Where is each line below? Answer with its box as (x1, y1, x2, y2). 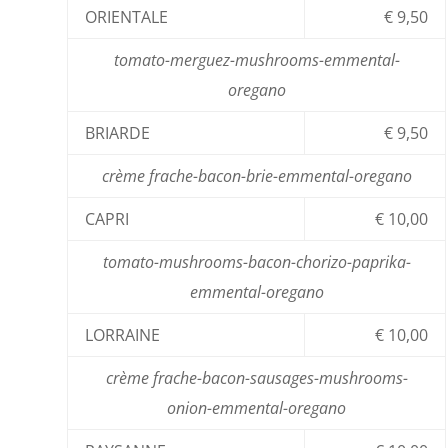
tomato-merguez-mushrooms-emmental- (113, 48, 400, 71)
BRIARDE (85, 121, 151, 144)
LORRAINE (85, 323, 161, 346)
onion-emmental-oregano (167, 396, 347, 419)
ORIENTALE (85, 5, 169, 28)
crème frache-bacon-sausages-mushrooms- (105, 366, 408, 389)
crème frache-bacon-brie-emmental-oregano (101, 164, 412, 187)
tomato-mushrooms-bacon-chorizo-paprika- (102, 250, 411, 273)
